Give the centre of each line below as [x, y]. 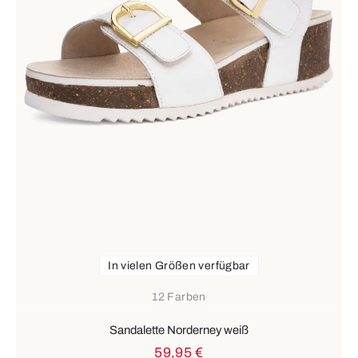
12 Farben [179, 297]
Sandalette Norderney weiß [179, 330]
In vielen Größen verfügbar [179, 265]
